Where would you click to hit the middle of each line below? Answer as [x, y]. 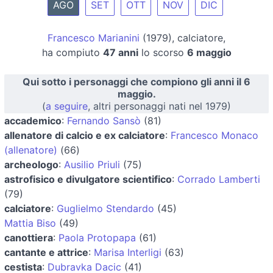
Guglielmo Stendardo [105, 208]
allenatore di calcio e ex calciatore [85, 135]
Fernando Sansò [104, 120]
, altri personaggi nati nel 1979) [159, 106]
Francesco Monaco [214, 135]
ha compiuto [72, 52]
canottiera [29, 237]
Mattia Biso [30, 223]
